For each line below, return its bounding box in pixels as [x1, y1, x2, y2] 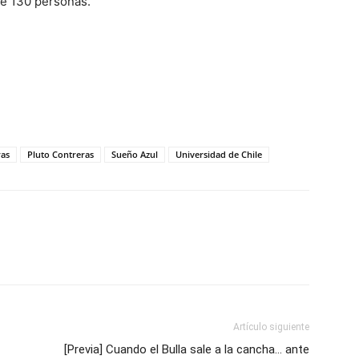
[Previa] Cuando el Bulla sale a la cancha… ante [64, 341, 309, 357]
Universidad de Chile [175, 147, 262, 160]
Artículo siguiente [233, 321, 309, 333]
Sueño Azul [111, 147, 158, 160]
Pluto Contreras [27, 147, 94, 160]
